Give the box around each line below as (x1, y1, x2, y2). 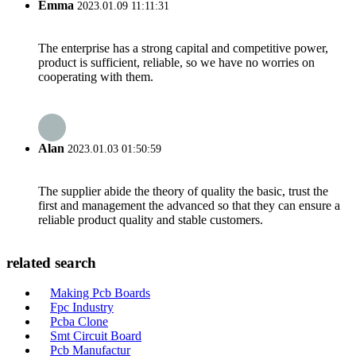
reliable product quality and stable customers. (38, 212, 263, 226)
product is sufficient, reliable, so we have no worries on (38, 56, 315, 70)
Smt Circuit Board (50, 329, 141, 343)
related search (6, 253, 96, 271)
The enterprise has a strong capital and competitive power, (38, 41, 328, 56)
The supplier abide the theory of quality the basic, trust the (38, 184, 328, 198)
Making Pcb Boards (50, 286, 150, 300)
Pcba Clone (50, 315, 108, 329)
